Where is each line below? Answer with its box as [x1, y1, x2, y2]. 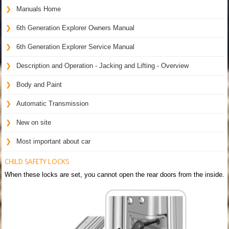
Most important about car [16, 137, 90, 145]
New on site [16, 118, 51, 126]
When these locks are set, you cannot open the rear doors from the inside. [5, 170, 224, 178]
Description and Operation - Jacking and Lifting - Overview [16, 61, 189, 70]
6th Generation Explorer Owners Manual [16, 24, 134, 32]
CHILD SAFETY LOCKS [5, 156, 69, 168]
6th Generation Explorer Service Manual [16, 42, 134, 51]
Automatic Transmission [16, 99, 88, 107]
